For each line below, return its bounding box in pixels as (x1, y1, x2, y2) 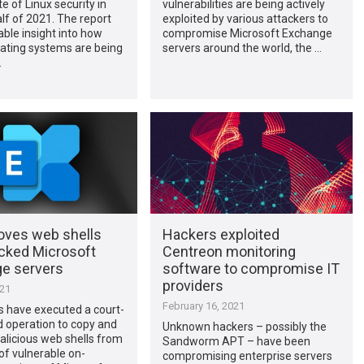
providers (162, 276, 223, 294)
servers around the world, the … (162, 41, 322, 54)
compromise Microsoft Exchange (162, 26, 332, 40)
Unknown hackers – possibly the (162, 319, 327, 333)
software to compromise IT (162, 259, 340, 277)
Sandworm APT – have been (162, 334, 310, 348)
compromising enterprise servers (162, 349, 332, 362)
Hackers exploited (162, 225, 279, 243)
